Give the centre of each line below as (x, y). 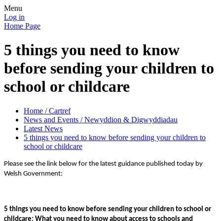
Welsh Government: (33, 174)
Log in (14, 17)
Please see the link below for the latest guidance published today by (103, 164)
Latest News (43, 128)
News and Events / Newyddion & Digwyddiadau (101, 119)
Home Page (22, 26)
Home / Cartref (47, 110)
